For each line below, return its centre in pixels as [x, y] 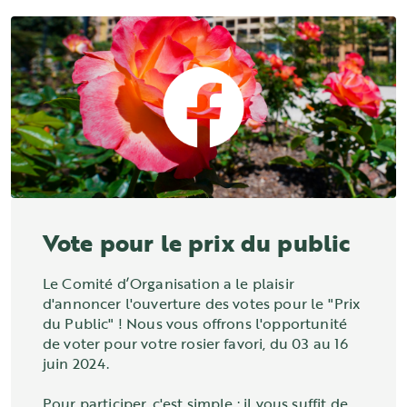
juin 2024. [76, 363]
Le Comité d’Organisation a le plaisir [169, 283]
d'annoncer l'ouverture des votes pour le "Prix [202, 303]
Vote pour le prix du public [197, 242]
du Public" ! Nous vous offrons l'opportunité [195, 323]
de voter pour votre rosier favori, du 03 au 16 [196, 343]
